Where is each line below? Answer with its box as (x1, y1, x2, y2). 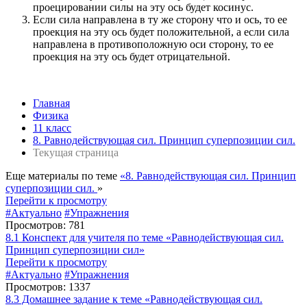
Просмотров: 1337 (5, 281, 90, 293)
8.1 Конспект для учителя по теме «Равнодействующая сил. (5, 232, 284, 244)
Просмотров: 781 (5, 219, 85, 232)
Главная (33, 97, 70, 110)
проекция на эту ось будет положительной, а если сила (33, 26, 289, 38)
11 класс (33, 122, 71, 134)
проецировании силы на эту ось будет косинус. (33, 1, 254, 14)
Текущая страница (33, 147, 119, 159)
